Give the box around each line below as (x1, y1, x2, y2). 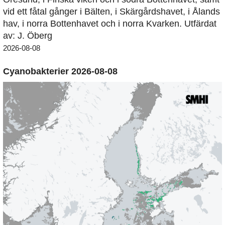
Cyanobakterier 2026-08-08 (3, 66, 118, 77)
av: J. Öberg (3, 31, 52, 41)
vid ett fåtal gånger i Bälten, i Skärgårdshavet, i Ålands (3, 7, 220, 17)
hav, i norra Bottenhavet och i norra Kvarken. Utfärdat (3, 19, 216, 29)
